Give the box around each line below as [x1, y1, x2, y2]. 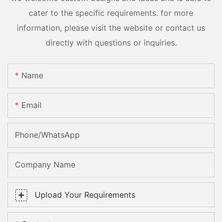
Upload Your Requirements [35, 190, 135, 200]
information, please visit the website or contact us [17, 22, 205, 33]
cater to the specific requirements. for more [29, 7, 193, 18]
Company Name [15, 160, 75, 170]
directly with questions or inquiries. [45, 37, 177, 48]
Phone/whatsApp [15, 130, 80, 140]
